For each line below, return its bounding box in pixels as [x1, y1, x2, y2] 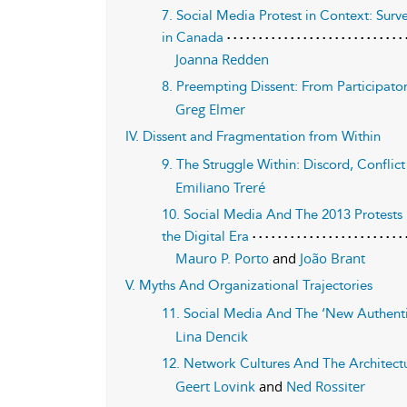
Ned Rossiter [286, 377, 366, 395]
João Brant [300, 249, 366, 267]
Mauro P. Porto [175, 249, 273, 267]
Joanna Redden [175, 50, 270, 68]
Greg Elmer [175, 100, 246, 118]
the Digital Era [162, 228, 250, 244]
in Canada [162, 29, 224, 45]
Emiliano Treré [175, 178, 266, 196]
